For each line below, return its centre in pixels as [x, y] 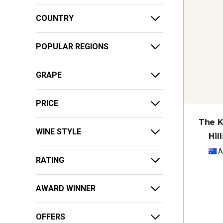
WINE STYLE [58, 131]
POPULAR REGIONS [72, 46]
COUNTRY [55, 18]
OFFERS [51, 217]
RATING [50, 160]
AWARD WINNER [66, 188]
